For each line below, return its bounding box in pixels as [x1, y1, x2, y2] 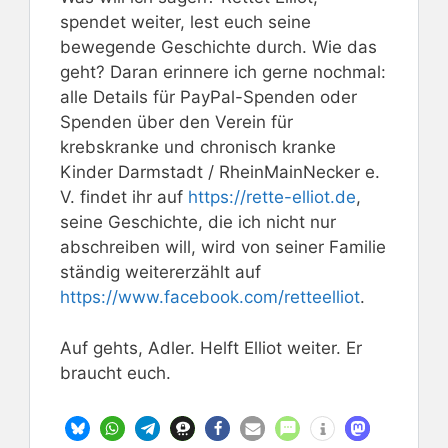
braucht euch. [60, 362, 171, 383]
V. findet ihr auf [60, 187, 188, 208]
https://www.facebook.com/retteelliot [60, 287, 360, 308]
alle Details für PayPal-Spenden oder [60, 87, 357, 108]
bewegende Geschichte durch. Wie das [60, 37, 377, 58]
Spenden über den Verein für [60, 112, 293, 133]
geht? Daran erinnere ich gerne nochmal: [60, 62, 386, 83]
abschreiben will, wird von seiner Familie [60, 237, 386, 258]
